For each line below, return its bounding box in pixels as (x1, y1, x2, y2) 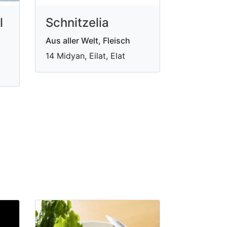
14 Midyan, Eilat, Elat (45, 50, 125, 61)
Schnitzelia (45, 15, 109, 30)
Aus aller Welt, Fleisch (45, 35, 130, 46)
